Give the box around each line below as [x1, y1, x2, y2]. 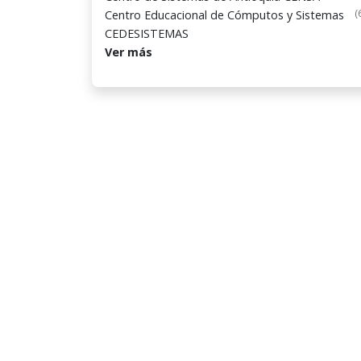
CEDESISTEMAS [105, 26, 189, 41]
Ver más [105, 44, 152, 60]
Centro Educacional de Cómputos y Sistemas [105, 7, 344, 23]
